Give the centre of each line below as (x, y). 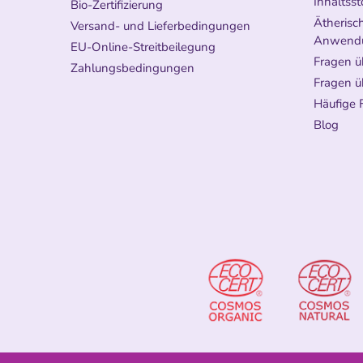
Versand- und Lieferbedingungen (160, 26)
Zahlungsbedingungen (132, 68)
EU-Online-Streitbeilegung (143, 47)
